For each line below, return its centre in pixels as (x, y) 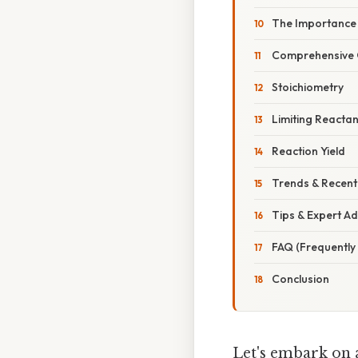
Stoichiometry (308, 88)
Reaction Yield (308, 151)
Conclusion (300, 279)
